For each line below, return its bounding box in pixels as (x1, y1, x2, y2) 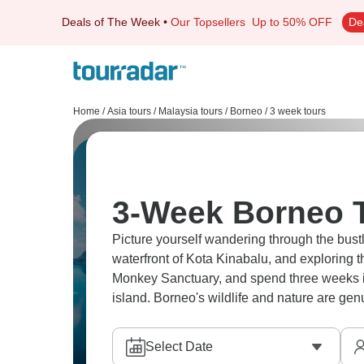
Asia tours (107, 106, 151, 117)
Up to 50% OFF (252, 15, 332, 28)
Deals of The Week (62, 15, 160, 28)
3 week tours (270, 106, 326, 117)
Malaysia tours (158, 106, 223, 117)
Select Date (145, 340, 213, 353)
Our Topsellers (171, 15, 252, 28)
